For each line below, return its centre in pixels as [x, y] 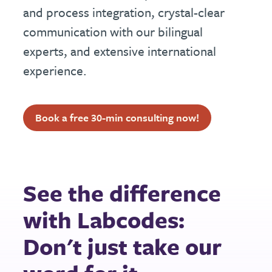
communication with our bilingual [113, 32]
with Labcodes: [104, 219]
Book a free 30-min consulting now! [121, 117]
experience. [55, 70]
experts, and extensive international [120, 51]
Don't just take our [123, 246]
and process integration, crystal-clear [124, 12]
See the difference [122, 193]
